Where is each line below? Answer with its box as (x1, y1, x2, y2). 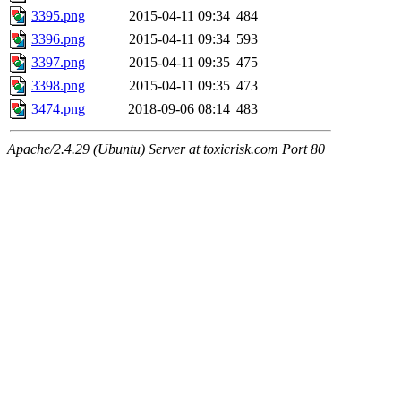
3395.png (31, 8, 85, 24)
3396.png (31, 31, 85, 47)
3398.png (31, 78, 85, 94)
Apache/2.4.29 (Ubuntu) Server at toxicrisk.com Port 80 (7, 141, 325, 158)
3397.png (31, 55, 85, 71)
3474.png (31, 101, 85, 117)
